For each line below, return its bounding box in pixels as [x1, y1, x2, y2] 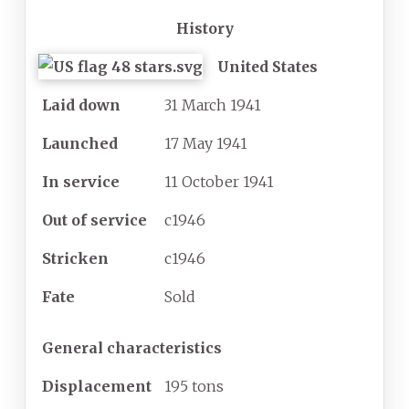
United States [216, 58, 318, 77]
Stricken [42, 249, 109, 268]
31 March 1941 [164, 96, 261, 115]
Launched [42, 134, 118, 153]
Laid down [42, 96, 121, 115]
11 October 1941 [164, 173, 274, 192]
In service [42, 173, 120, 192]
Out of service [42, 211, 147, 230]
